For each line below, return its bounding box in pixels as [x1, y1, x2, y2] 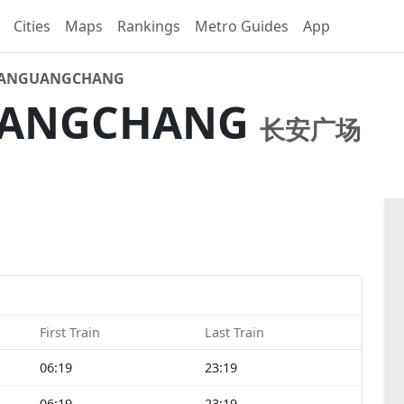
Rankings [117, 16, 180, 36]
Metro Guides [195, 16, 289, 36]
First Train [40, 324, 100, 342]
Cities [14, 16, 50, 36]
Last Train [205, 324, 264, 342]
